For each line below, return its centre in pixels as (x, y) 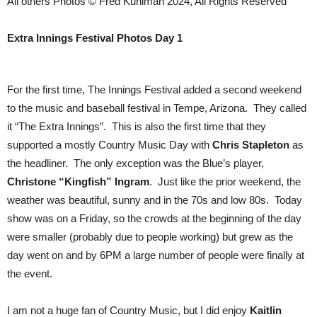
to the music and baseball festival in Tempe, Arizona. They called (157, 108)
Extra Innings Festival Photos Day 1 (95, 38)
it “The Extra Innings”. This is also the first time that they (137, 126)
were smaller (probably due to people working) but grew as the (150, 237)
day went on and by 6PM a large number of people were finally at (156, 255)
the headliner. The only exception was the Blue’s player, (136, 163)
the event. (30, 273)
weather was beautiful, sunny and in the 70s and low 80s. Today (155, 200)
